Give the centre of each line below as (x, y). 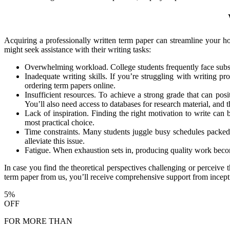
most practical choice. (60, 122)
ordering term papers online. (70, 85)
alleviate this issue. (55, 141)
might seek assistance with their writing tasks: (78, 49)
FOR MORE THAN (38, 221)
